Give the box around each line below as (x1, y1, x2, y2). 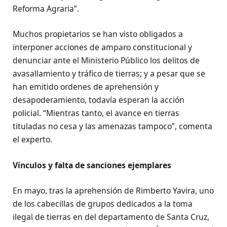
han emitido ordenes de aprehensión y (13, 81, 159, 93)
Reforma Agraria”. (13, 3, 79, 15)
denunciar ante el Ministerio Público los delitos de (13, 55, 200, 66)
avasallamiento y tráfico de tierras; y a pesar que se (13, 68, 205, 80)
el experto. (13, 134, 52, 145)
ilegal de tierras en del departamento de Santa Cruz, (13, 211, 209, 222)
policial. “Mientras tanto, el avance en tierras (13, 107, 179, 119)
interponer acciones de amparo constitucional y (13, 42, 192, 53)
